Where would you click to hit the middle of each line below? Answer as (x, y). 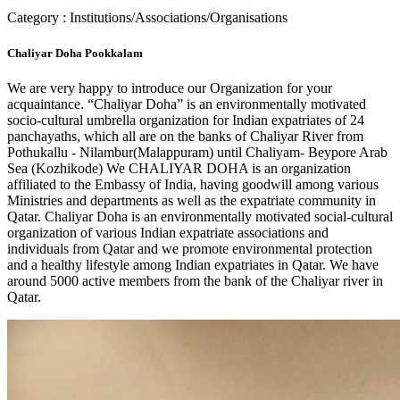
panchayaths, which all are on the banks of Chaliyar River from (185, 136)
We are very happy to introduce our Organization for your (170, 87)
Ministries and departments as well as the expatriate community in (192, 200)
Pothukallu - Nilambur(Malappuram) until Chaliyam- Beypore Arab (197, 152)
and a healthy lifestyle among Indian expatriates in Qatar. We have (193, 264)
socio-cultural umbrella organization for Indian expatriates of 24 (186, 120)
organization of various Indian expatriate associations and (168, 232)
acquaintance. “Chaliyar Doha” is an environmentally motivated (187, 104)
